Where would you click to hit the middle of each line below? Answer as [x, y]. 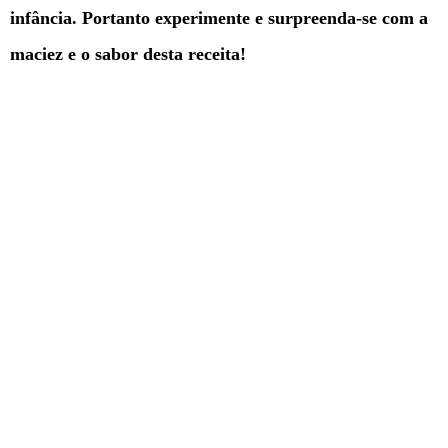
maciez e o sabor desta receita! [128, 54]
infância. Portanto [80, 18]
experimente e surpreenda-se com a [291, 18]
